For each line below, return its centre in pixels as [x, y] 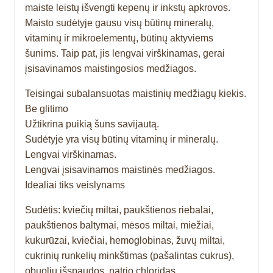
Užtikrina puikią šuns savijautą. [92, 124]
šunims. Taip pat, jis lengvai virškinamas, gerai [125, 53]
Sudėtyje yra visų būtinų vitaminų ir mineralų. [122, 139]
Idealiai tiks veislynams [75, 185]
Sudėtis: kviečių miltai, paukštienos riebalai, [119, 210]
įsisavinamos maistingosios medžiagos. [111, 68]
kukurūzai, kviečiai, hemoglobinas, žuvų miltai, [125, 240]
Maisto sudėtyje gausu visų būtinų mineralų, [119, 23]
